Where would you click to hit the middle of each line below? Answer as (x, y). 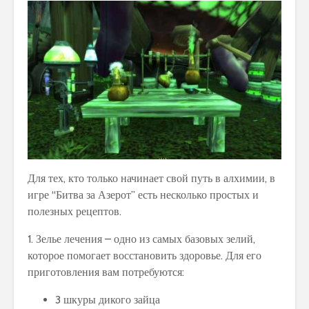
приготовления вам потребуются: (106, 272)
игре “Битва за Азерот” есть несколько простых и (143, 195)
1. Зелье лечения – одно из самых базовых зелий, (141, 239)
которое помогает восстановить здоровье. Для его (144, 255)
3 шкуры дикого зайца (108, 299)
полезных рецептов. (74, 211)
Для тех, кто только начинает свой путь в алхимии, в (151, 178)
